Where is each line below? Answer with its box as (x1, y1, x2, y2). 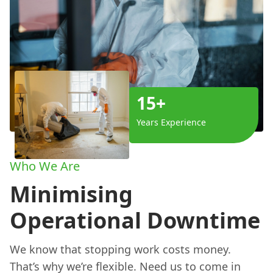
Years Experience (136, 116, 206, 128)
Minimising (10, 179, 133, 210)
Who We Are (10, 158, 80, 175)
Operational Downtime (10, 205, 260, 236)
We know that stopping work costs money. (10, 242, 231, 257)
